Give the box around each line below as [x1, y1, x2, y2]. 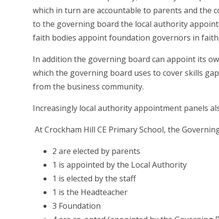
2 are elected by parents [52, 145, 141, 156]
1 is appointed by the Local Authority [52, 159, 187, 170]
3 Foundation [52, 200, 103, 211]
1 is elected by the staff [52, 173, 136, 184]
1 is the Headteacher [52, 186, 128, 197]
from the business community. [33, 81, 144, 92]
